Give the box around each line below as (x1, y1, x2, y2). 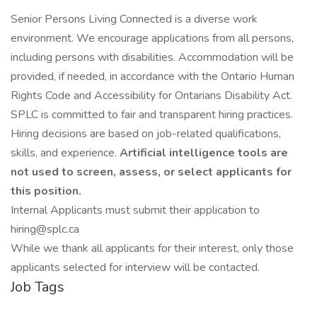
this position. (11, 183, 81, 199)
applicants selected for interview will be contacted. (11, 260, 260, 275)
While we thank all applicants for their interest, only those (11, 241, 294, 256)
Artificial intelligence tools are (120, 145, 288, 161)
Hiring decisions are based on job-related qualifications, (11, 126, 281, 142)
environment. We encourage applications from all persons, (11, 30, 294, 46)
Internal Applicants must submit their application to (11, 202, 260, 218)
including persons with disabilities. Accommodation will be (11, 50, 294, 65)
